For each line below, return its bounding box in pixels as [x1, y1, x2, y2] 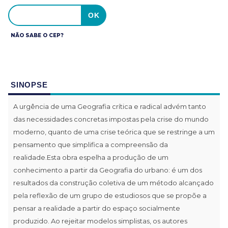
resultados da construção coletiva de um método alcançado [13, 178, 214, 187]
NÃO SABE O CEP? [11, 32, 64, 39]
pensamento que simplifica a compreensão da [13, 140, 168, 149]
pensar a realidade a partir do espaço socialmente [13, 204, 180, 212]
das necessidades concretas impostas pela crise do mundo [13, 115, 209, 123]
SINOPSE [11, 80, 48, 89]
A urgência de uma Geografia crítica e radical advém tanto [13, 102, 206, 110]
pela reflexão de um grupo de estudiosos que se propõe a [13, 191, 207, 199]
